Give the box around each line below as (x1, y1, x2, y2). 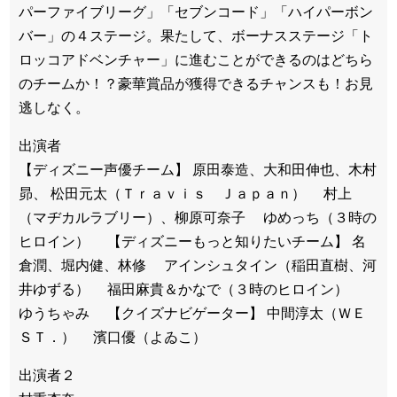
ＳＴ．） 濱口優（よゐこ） (19, 329, 206, 345)
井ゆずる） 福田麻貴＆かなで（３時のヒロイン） (19, 281, 362, 297)
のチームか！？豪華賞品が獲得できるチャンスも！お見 (19, 75, 373, 91)
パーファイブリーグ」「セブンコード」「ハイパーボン (19, 4, 373, 19)
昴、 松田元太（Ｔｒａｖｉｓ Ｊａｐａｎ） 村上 (19, 185, 352, 201)
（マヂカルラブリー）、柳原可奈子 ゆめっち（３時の (19, 209, 377, 225)
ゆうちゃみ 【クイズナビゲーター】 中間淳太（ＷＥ (19, 305, 366, 321)
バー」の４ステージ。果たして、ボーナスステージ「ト (19, 27, 373, 43)
